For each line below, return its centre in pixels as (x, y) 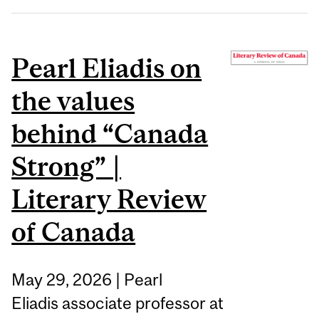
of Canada (74, 231)
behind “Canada (110, 133)
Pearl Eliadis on (107, 68)
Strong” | (67, 166)
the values (73, 100)
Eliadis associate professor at (118, 303)
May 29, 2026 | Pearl (87, 279)
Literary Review (109, 199)
